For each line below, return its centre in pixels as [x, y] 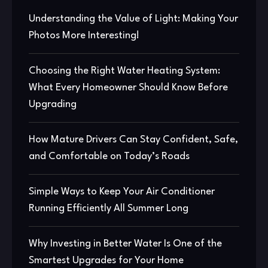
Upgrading [53, 104]
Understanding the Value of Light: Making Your [133, 19]
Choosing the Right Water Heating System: [124, 71]
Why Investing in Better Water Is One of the [125, 243]
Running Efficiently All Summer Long [109, 208]
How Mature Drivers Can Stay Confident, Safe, [133, 139]
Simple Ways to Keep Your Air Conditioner [122, 191]
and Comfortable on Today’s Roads [109, 156]
